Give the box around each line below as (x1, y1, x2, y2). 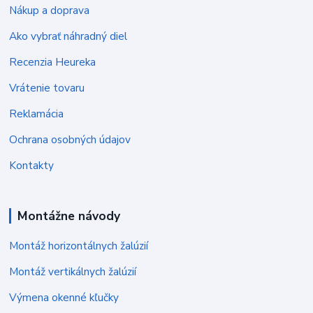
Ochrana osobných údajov (9, 131, 131, 147)
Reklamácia (9, 105, 64, 121)
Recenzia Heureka (9, 54, 96, 69)
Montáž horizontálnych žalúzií (9, 238, 149, 254)
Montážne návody (17, 207, 120, 224)
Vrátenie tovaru (9, 80, 85, 95)
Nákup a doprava (9, 2, 90, 17)
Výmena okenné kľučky (9, 290, 119, 305)
